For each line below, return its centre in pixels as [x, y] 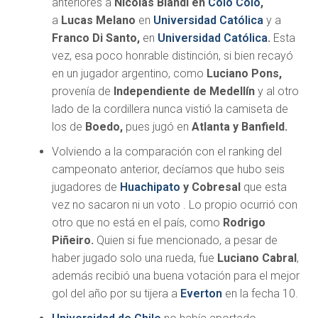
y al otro [278, 92]
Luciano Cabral [257, 258]
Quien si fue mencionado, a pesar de [185, 241]
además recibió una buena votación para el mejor [175, 276]
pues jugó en [157, 127]
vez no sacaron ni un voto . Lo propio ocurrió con [174, 205]
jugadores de [86, 187]
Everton [201, 294]
